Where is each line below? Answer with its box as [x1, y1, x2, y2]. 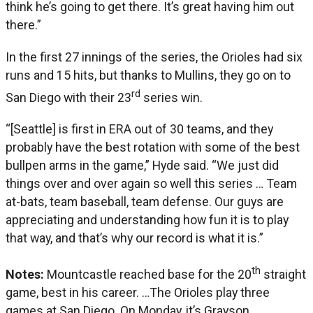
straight [261, 267, 306, 282]
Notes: [6, 267, 47, 282]
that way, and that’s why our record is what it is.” [6, 231, 263, 246]
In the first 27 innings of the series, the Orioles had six [6, 49, 303, 64]
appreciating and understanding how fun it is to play [6, 212, 289, 228]
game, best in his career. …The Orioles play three [6, 285, 270, 300]
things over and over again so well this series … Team [6, 176, 297, 191]
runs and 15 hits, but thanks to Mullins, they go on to [6, 67, 291, 82]
